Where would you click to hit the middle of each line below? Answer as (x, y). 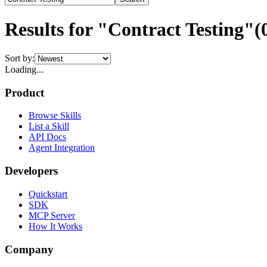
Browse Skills (55, 116)
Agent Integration (62, 148)
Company (29, 249)
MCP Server (52, 215)
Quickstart (48, 194)
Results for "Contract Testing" (130, 29)
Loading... (24, 69)
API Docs (47, 137)
